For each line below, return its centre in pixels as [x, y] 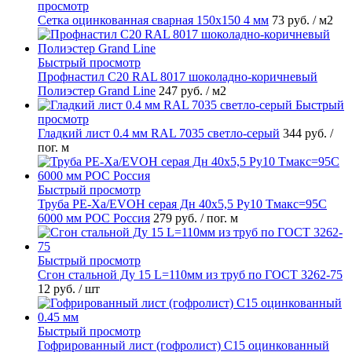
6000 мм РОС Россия [94, 218]
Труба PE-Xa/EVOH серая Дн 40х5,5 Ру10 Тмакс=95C [182, 203]
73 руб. [292, 20]
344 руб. [306, 133]
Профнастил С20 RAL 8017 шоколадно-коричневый [178, 76]
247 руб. [182, 90]
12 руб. [58, 288]
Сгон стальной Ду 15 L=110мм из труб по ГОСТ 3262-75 [190, 274]
